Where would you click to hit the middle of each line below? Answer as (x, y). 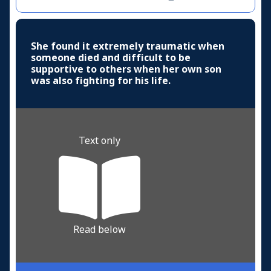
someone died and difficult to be (111, 57)
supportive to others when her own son (126, 69)
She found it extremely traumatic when (128, 46)
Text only (100, 140)
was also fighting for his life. (101, 80)
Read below (100, 229)
